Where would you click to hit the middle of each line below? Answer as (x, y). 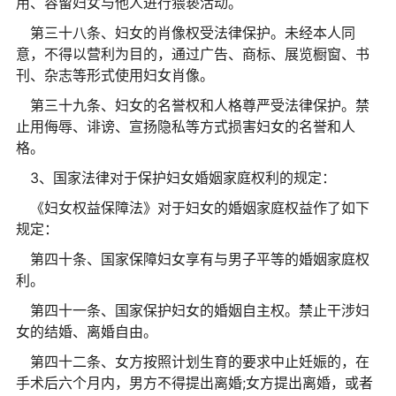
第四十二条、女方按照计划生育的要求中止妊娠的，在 (199, 362)
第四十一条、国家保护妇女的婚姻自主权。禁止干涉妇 (199, 311)
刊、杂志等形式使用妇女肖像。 (114, 76)
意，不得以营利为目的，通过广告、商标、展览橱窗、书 (192, 54)
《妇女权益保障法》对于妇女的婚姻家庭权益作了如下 (199, 208)
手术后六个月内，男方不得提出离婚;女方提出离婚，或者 (194, 383)
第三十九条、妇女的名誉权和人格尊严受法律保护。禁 (199, 106)
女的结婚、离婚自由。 (86, 332)
